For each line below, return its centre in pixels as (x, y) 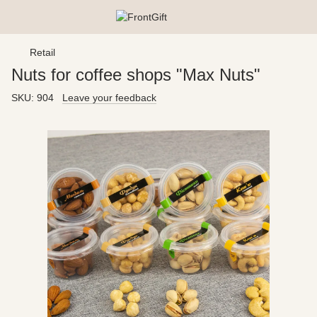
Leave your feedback (109, 98)
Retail (42, 52)
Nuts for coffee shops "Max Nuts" (136, 75)
